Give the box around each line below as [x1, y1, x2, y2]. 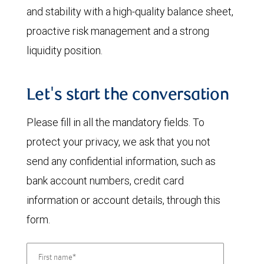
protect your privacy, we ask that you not [27, 134, 210, 148]
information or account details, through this [27, 193, 220, 207]
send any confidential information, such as [27, 154, 216, 168]
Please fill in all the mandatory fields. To [27, 115, 204, 129]
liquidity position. [27, 43, 103, 57]
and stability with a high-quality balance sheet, [27, 4, 233, 18]
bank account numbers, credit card [27, 173, 184, 187]
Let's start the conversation [27, 87, 229, 104]
